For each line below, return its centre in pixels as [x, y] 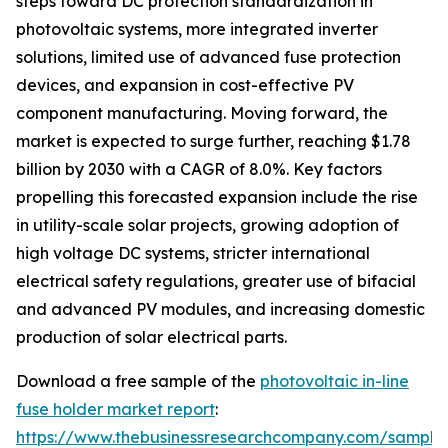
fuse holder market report [115, 409]
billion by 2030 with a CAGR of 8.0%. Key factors [199, 169]
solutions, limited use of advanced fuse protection [208, 57]
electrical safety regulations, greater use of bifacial [216, 281]
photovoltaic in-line [334, 381]
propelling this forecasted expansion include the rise [217, 197]
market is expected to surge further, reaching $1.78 [213, 141]
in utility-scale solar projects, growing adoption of [207, 225]
